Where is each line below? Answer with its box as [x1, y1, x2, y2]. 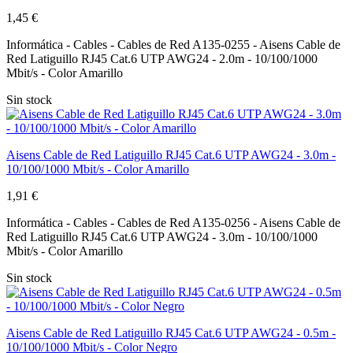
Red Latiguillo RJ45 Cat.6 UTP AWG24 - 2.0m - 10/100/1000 [6, 51, 318, 65]
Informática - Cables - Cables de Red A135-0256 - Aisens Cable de [6, 215, 340, 229]
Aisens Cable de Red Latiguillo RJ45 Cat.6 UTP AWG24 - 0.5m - [6, 325, 336, 340]
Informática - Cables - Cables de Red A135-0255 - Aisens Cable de [6, 37, 340, 51]
